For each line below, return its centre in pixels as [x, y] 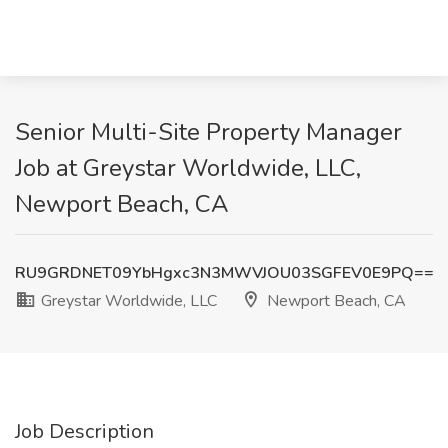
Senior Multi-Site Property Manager [208, 132]
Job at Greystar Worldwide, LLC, [188, 168]
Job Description [84, 431]
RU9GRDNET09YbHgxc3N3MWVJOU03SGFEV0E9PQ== [224, 273]
